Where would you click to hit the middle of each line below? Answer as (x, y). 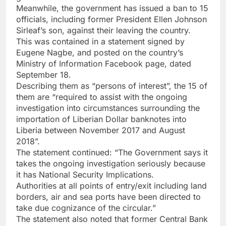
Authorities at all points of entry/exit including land (111, 185)
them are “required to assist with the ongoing (102, 97)
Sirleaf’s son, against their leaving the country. (103, 30)
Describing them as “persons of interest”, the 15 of (112, 86)
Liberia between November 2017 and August (101, 130)
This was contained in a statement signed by (100, 41)
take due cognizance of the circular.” (86, 208)
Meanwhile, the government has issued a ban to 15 (112, 8)
